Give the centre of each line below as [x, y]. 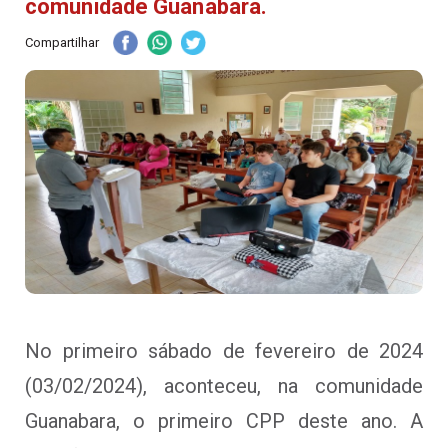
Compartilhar [62, 42]
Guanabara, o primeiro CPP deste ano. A [224, 420]
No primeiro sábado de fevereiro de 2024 [224, 350]
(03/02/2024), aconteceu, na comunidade [224, 385]
